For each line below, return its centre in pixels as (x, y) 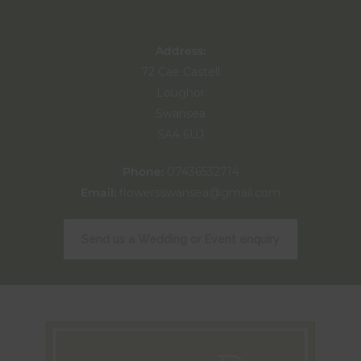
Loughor (180, 92)
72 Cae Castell (180, 71)
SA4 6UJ (180, 134)
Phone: (143, 171)
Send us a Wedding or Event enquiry (180, 239)
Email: (100, 192)
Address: (180, 50)
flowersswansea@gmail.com (200, 192)
